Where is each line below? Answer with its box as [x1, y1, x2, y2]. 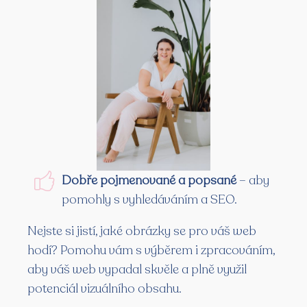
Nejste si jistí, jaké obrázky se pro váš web [27, 222, 256, 239]
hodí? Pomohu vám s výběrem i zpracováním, [27, 241, 275, 258]
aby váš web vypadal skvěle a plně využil [27, 260, 247, 278]
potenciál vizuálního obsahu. [27, 280, 182, 297]
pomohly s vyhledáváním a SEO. [62, 191, 237, 208]
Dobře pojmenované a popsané [62, 171, 236, 188]
